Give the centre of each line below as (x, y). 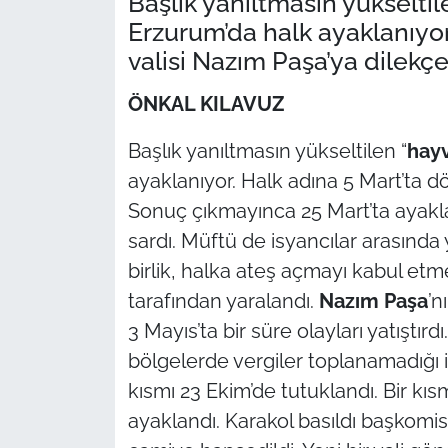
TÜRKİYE (91, 47)
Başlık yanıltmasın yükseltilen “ (267, 151)
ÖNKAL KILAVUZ (206, 104)
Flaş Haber (99, 302)
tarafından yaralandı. (223, 301)
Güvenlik (90, 149)
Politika (85, 251)
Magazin (89, 404)
